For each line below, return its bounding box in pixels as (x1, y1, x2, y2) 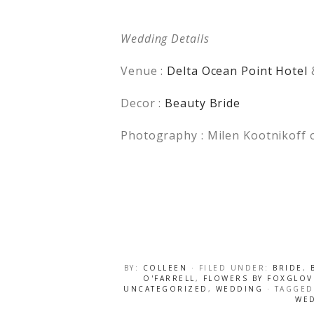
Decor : (121, 95, 165, 111)
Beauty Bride (165, 95, 241, 111)
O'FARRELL (143, 273, 196, 283)
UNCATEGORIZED (123, 283, 208, 294)
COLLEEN (142, 262, 188, 273)
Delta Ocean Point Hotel (167, 62, 308, 78)
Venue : (121, 62, 168, 78)
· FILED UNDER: (191, 262, 273, 273)
